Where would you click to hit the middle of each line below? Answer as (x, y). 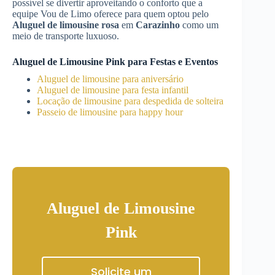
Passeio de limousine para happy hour (110, 112)
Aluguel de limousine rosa (66, 25)
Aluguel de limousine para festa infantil (113, 90)
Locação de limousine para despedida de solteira (130, 101)
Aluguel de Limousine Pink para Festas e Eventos (115, 62)
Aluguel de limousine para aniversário (110, 79)
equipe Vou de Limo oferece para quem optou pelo (110, 14)
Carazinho (158, 25)
